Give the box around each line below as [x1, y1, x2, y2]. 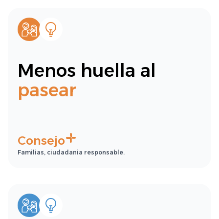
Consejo [18, 133, 65, 148]
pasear [18, 79, 76, 101]
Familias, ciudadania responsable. [18, 149, 125, 156]
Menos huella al [18, 60, 156, 81]
